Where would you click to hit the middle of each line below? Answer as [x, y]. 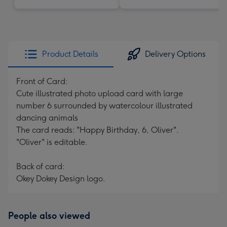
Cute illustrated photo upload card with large [100, 93]
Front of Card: [42, 81]
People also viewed [49, 216]
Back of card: [41, 166]
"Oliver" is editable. [52, 142]
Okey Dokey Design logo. [61, 179]
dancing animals [47, 118]
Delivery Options [175, 54]
